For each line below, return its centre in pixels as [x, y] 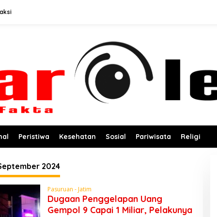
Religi [191, 136]
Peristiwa [34, 136]
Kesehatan [77, 136]
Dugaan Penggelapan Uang [105, 199]
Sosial [116, 136]
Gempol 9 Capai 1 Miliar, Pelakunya [120, 210]
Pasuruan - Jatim [69, 189]
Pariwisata [153, 136]
